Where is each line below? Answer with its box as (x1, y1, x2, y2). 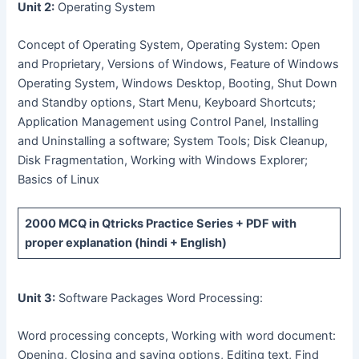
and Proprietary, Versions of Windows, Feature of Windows (18, 57, 340, 72)
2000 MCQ (24, 216, 87, 232)
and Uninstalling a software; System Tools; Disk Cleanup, (18, 134, 329, 149)
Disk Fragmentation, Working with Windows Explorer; (18, 153, 309, 168)
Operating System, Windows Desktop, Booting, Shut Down (18, 76, 338, 91)
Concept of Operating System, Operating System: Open (18, 38, 321, 53)
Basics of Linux (18, 172, 100, 188)
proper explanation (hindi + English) (24, 236, 227, 251)
